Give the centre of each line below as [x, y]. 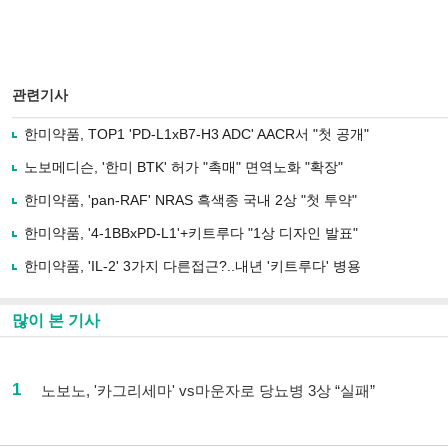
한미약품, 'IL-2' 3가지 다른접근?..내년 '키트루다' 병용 [192, 266]
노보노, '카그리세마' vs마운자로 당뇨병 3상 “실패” [208, 390]
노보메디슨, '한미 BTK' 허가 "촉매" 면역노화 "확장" [183, 167]
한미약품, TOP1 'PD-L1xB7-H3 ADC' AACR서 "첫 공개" [196, 134]
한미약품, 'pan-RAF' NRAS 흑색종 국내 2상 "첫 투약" [190, 200]
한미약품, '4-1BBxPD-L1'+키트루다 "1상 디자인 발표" [191, 233]
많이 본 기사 [56, 320]
